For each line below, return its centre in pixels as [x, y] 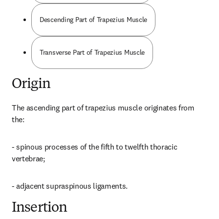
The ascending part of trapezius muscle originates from [103, 108]
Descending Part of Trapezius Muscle [94, 20]
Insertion [40, 208]
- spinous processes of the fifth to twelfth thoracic [95, 147]
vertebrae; [28, 158]
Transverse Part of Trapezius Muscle [92, 52]
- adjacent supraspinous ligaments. [70, 186]
